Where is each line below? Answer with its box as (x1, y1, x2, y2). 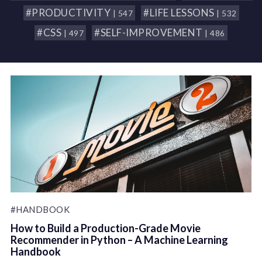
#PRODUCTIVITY (25, 6, 113, 19)
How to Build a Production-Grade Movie (10, 222, 201, 235)
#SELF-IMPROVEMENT (94, 26, 205, 39)
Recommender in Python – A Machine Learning (10, 233, 228, 247)
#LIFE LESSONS (143, 6, 216, 19)
